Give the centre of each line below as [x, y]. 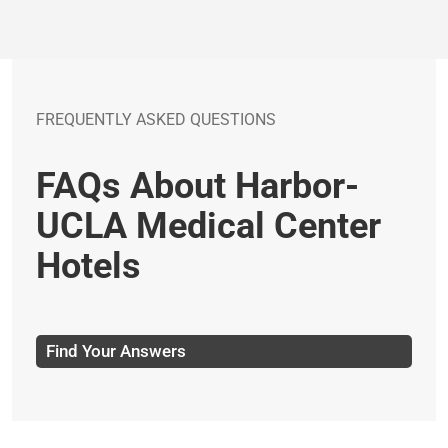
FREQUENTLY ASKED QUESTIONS [156, 119]
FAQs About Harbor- [197, 186]
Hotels [88, 266]
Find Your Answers [116, 351]
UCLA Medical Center [208, 226]
